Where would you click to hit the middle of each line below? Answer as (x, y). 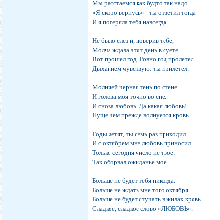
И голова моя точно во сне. (130, 97)
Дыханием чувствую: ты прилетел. (141, 69)
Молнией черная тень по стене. (136, 87)
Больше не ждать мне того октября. (141, 190)
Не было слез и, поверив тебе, (133, 41)
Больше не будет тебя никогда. (134, 181)
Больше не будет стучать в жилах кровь (147, 199)
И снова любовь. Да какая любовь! (140, 106)
